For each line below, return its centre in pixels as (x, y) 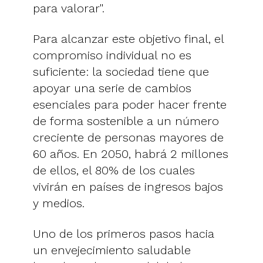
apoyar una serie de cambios (112, 88)
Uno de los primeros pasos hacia (124, 233)
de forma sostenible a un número (126, 121)
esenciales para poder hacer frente (130, 104)
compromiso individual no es (112, 55)
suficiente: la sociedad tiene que (121, 71)
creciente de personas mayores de (128, 137)
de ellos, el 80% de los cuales (114, 170)
